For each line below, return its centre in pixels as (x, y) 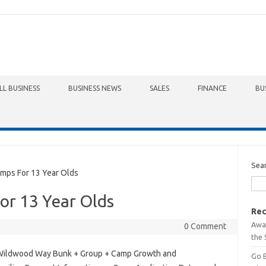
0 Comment (205, 226)
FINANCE (212, 88)
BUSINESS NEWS (95, 88)
